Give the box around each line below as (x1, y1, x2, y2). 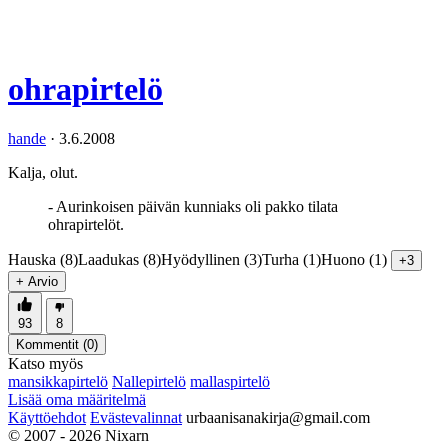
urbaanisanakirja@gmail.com (186, 408, 370, 426)
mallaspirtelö (190, 372, 270, 390)
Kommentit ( (16, 336, 87, 352)
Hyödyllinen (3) (161, 250, 262, 268)
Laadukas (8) (78, 250, 161, 268)
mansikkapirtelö (8, 372, 108, 390)
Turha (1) (262, 250, 321, 268)
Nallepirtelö (112, 372, 186, 390)
